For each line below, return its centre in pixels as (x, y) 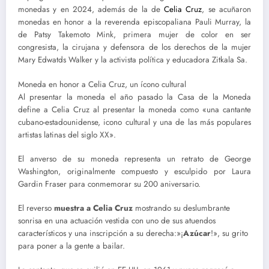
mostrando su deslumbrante (181, 208)
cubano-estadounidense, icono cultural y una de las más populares (134, 122)
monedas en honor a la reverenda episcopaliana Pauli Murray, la (134, 22)
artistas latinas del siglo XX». (67, 134)
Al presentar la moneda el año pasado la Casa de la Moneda (134, 97)
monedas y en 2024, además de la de (91, 10)
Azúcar (197, 233)
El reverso (36, 208)
